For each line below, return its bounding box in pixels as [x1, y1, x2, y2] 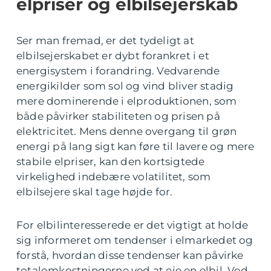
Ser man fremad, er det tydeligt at [16, 34, 194, 47]
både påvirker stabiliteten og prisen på [16, 110, 220, 123]
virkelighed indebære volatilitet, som [16, 171, 211, 183]
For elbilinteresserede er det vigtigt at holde [16, 219, 249, 232]
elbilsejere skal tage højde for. [16, 186, 173, 198]
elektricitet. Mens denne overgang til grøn [16, 125, 237, 138]
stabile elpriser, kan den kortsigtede [16, 155, 205, 168]
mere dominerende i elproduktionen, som [16, 95, 237, 108]
